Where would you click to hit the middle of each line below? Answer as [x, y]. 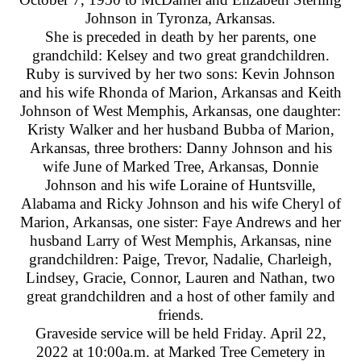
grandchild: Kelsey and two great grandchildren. [180, 55]
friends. [180, 315]
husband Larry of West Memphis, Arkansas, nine [180, 241]
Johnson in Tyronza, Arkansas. [180, 18]
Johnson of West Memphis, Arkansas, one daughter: [180, 111]
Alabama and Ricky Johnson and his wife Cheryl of [180, 203]
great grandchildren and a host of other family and [180, 296]
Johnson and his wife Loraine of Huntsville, [180, 185]
